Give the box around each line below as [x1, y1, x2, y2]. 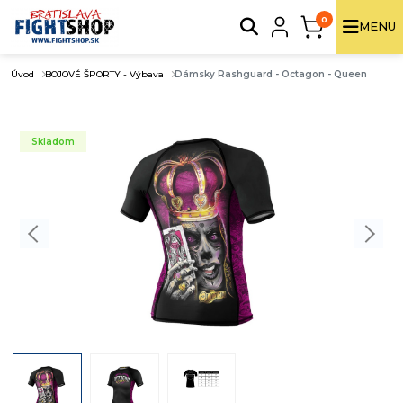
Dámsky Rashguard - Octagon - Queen [175, 67, 367, 80]
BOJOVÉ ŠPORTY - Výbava [45, 67, 164, 80]
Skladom [31, 135, 75, 148]
